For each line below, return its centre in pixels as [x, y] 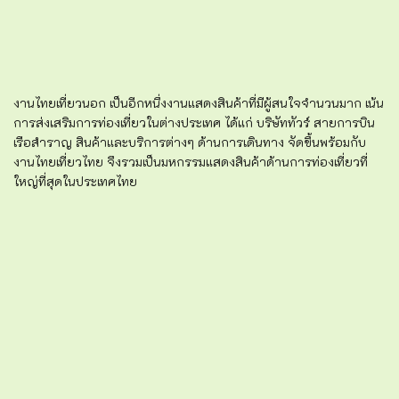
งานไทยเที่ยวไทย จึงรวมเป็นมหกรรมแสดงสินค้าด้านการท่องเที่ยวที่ [191, 162]
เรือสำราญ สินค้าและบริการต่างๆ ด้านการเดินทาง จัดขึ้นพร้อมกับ [190, 142]
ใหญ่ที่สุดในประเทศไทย [75, 182]
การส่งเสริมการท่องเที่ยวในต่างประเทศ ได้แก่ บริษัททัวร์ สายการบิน [194, 123]
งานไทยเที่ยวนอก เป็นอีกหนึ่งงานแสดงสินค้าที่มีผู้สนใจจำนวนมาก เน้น [199, 103]
